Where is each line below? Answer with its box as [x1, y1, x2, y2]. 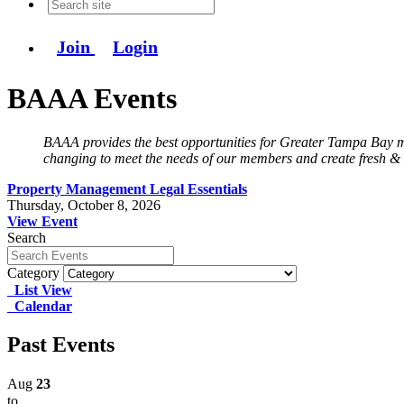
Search [7, 230, 46, 246]
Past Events [7, 333, 115, 357]
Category [7, 265, 60, 281]
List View [7, 282, 72, 298]
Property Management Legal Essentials [7, 181, 247, 197]
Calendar [7, 298, 72, 315]
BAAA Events [7, 81, 177, 115]
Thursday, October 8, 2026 [7, 197, 161, 214]
